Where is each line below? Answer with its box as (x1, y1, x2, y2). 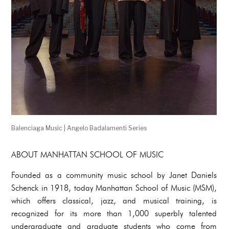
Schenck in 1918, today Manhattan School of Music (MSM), (11, 183, 217, 193)
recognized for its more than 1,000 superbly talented (11, 209, 217, 219)
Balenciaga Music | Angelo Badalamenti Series (11, 124, 147, 132)
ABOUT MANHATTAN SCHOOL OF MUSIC (11, 150, 164, 160)
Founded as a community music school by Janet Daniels (11, 170, 217, 180)
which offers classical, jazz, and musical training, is (11, 196, 217, 206)
